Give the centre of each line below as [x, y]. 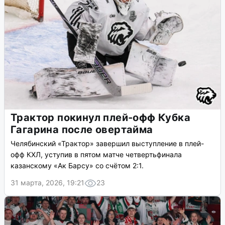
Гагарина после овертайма [82, 130]
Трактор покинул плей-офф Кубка [100, 118]
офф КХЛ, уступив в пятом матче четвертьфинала [96, 155]
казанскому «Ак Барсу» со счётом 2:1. [77, 166]
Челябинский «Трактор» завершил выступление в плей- [107, 144]
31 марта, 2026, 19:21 [47, 183]
